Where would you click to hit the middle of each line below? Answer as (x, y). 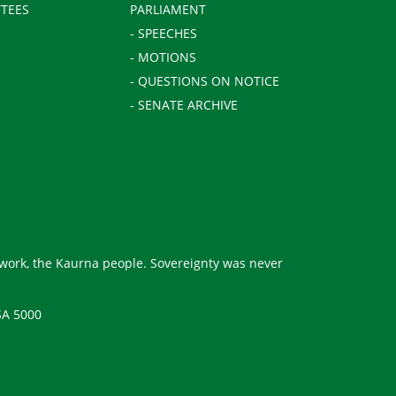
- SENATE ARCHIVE (184, 104)
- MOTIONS (164, 57)
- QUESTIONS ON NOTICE (205, 80)
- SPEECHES (164, 33)
